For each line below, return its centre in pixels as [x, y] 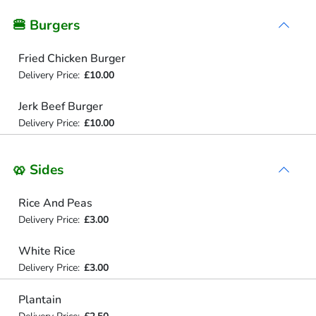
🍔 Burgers [46, 25]
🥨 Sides [38, 170]
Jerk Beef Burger [60, 107]
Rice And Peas [55, 203]
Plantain [39, 299]
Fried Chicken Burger [72, 58]
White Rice [47, 251]
